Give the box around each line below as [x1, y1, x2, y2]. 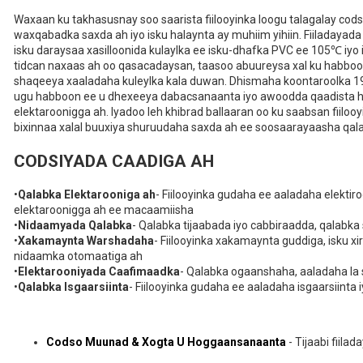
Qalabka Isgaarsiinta [18, 280, 129, 294]
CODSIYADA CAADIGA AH [14, 151, 214, 171]
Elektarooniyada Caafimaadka [18, 265, 180, 279]
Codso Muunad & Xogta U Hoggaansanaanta [46, 335, 286, 349]
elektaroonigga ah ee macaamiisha [14, 203, 194, 217]
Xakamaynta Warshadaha [18, 234, 154, 248]
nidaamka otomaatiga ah [14, 250, 143, 263]
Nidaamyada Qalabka [18, 219, 132, 233]
